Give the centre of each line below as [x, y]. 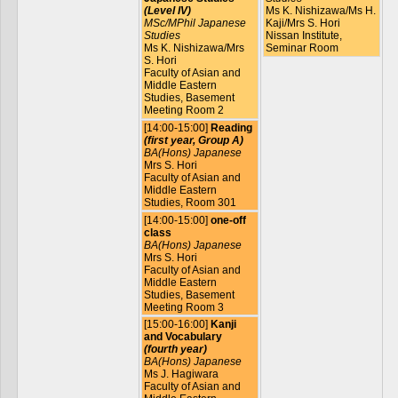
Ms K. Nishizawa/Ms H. [320, 11]
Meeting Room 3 [183, 307]
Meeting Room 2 [183, 111]
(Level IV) [167, 11]
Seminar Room [302, 48]
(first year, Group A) [193, 141]
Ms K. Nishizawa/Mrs [194, 48]
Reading [231, 128]
